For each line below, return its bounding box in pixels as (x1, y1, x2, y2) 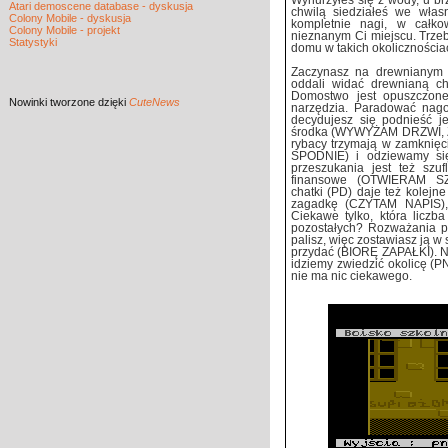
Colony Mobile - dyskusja (9, 12, 131, 24)
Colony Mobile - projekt (9, 24, 120, 36)
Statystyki (9, 36, 57, 48)
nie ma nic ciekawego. (291, 270, 412, 282)
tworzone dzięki (50, 96, 129, 108)
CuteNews (129, 96, 180, 108)
